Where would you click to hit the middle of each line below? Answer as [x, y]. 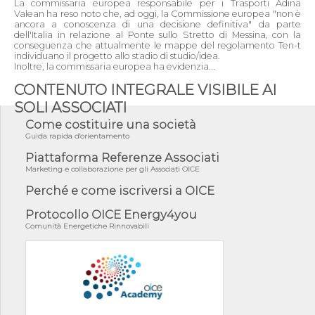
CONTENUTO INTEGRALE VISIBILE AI [145, 89]
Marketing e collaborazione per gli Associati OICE [112, 169]
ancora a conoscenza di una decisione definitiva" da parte [157, 24]
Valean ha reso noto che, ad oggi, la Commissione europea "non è [157, 14]
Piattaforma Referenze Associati [122, 157]
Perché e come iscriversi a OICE [120, 190]
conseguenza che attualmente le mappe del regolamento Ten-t [157, 45]
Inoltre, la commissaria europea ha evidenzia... [115, 66]
